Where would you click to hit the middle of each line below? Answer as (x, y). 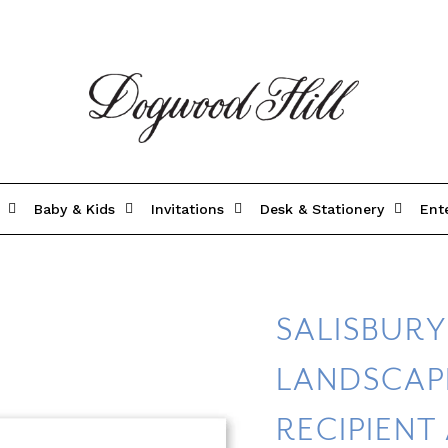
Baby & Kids (74, 208)
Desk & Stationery (322, 208)
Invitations (187, 208)
